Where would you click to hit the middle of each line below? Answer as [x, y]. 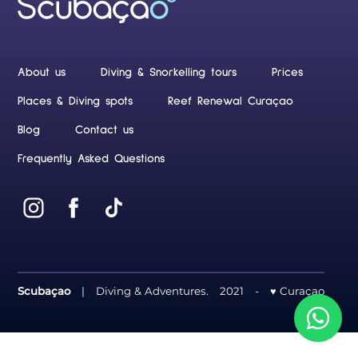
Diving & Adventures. [153, 291]
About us [42, 73]
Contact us [105, 130]
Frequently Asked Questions [91, 159]
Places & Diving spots [76, 101]
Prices [288, 73]
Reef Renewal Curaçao [231, 101]
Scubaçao [44, 291]
